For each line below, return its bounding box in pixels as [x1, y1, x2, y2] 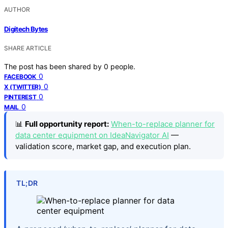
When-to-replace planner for [111, 119, 215, 129]
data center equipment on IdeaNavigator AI [15, 130, 169, 140]
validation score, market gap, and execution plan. [15, 141, 191, 151]
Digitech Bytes [4, 24, 48, 33]
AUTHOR [4, 6, 30, 14]
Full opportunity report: [25, 119, 109, 129]
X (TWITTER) [4, 82, 41, 91]
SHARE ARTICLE [4, 44, 51, 52]
